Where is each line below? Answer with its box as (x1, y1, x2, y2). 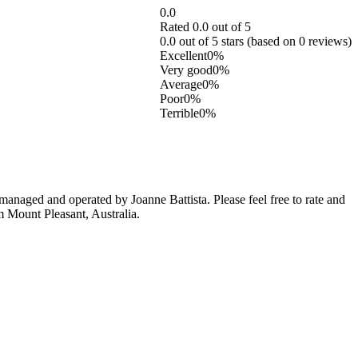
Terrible (160, 105, 199, 120)
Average (160, 77, 202, 91)
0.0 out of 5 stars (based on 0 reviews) (160, 34, 352, 48)
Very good (160, 62, 213, 77)
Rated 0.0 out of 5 (160, 19, 251, 34)
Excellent (160, 48, 207, 62)
